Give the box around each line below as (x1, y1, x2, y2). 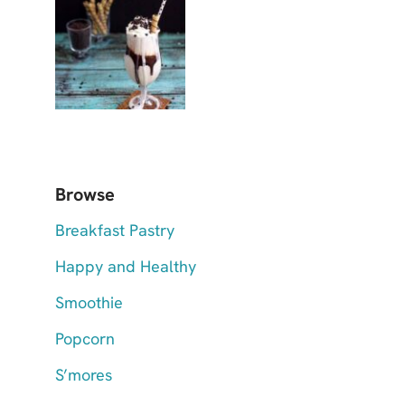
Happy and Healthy (55, 256, 196, 277)
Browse (55, 183, 115, 206)
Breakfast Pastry (55, 220, 174, 240)
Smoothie (55, 292, 123, 313)
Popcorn (55, 328, 115, 349)
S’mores (55, 364, 112, 385)
